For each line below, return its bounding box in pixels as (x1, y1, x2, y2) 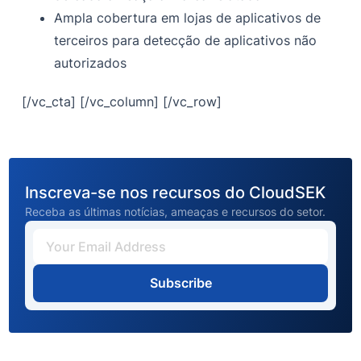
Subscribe (149, 275, 212, 292)
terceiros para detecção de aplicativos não (54, 32, 317, 49)
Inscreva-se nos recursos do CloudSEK (25, 183, 326, 203)
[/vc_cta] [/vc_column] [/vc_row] (22, 93, 222, 110)
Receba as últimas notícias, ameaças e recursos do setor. (25, 205, 326, 219)
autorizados (54, 55, 127, 72)
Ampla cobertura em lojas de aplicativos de (54, 10, 322, 27)
